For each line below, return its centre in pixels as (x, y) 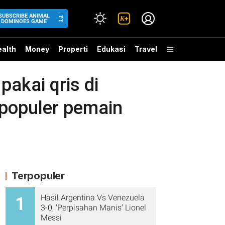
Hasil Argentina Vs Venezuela (93, 198)
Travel (146, 49)
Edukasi (111, 49)
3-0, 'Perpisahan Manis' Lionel (93, 208)
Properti (73, 49)
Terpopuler (38, 176)
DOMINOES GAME (24, 21)
